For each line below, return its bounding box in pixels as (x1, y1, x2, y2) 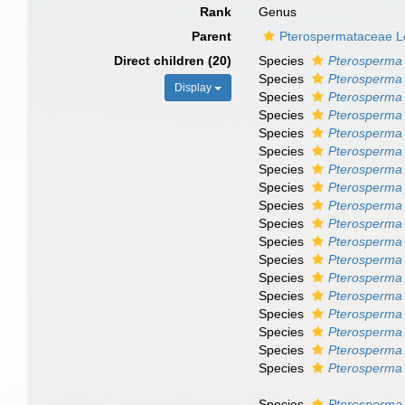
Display (174, 81, 215, 94)
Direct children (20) (114, 53, 232, 68)
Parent (192, 29, 232, 43)
